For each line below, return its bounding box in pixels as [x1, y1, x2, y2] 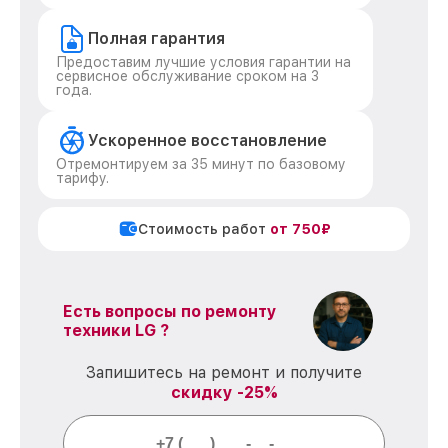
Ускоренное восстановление [88, 131, 327, 150]
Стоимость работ [137, 221, 270, 237]
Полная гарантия [88, 29, 225, 48]
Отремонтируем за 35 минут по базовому [56, 156, 346, 172]
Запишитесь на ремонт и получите [86, 363, 362, 382]
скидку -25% [170, 383, 278, 402]
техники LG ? [63, 321, 169, 340]
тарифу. [56, 170, 109, 186]
